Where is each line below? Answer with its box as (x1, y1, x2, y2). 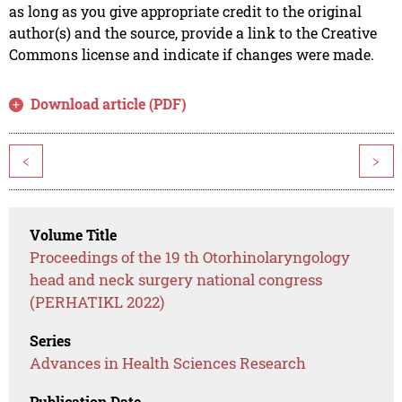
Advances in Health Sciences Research (30, 352, 307, 373)
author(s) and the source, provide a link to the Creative (8, 22, 377, 42)
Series (30, 330, 72, 350)
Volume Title (30, 224, 118, 244)
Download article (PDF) (31, 93, 188, 113)
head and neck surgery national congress (30, 268, 323, 290)
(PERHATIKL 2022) (30, 291, 165, 312)
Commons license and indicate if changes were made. (8, 44, 374, 64)
